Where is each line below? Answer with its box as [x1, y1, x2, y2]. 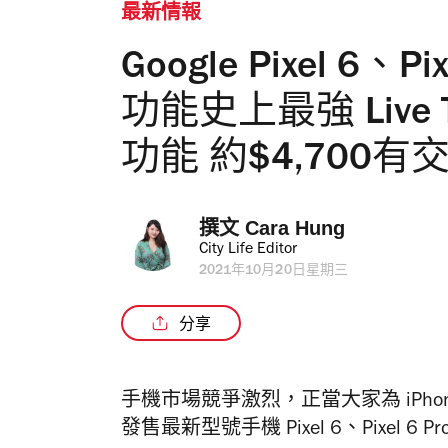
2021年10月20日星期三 [199, 265, 348, 279]
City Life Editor [199, 242, 297, 258]
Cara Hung [245, 217, 345, 239]
